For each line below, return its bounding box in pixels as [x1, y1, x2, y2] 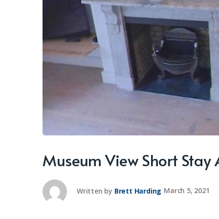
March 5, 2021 [164, 186, 210, 196]
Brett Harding [114, 186, 162, 196]
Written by [77, 186, 112, 196]
